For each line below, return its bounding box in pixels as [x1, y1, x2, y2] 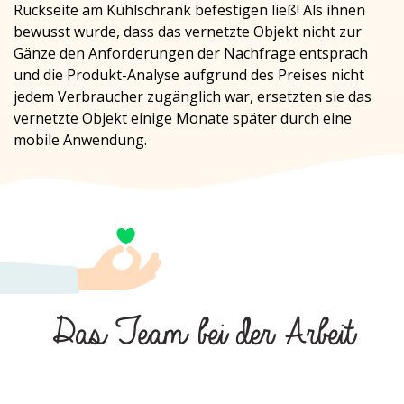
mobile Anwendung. [14, 130, 147, 151]
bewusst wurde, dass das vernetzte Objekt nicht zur [14, 22, 362, 42]
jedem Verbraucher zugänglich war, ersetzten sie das [14, 87, 372, 107]
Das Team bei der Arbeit [44, 311, 347, 358]
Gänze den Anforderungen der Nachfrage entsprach [14, 43, 368, 64]
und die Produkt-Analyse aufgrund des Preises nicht [14, 65, 364, 86]
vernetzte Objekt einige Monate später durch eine [14, 108, 352, 129]
